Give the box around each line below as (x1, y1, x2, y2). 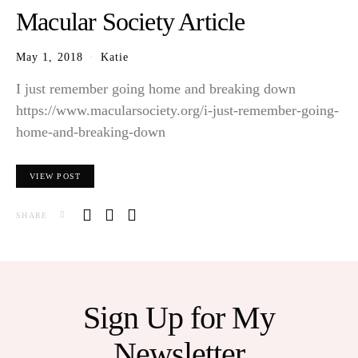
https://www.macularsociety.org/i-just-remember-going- (16, 102, 339, 119)
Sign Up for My (83, 300, 275, 336)
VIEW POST (30, 172, 82, 181)
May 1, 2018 (16, 50, 83, 64)
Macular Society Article (16, 7, 245, 37)
